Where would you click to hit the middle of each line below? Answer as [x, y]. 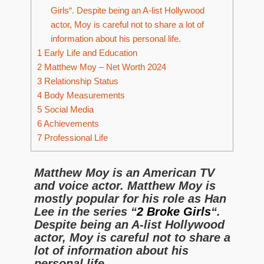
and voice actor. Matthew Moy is [125, 186]
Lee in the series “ [85, 212]
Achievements [70, 124]
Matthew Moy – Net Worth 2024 [104, 67]
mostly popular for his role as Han [130, 199]
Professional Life [75, 138]
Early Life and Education [90, 53]
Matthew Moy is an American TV [124, 173]
